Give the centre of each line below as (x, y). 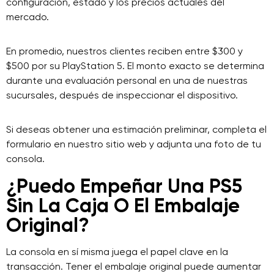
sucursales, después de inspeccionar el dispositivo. (122, 95)
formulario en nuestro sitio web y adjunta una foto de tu (134, 144)
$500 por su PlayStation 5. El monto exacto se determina (135, 66)
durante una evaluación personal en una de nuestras (127, 80)
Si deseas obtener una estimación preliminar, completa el (136, 129)
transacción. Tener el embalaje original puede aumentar (134, 266)
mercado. (28, 17)
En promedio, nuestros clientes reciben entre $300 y (124, 51)
